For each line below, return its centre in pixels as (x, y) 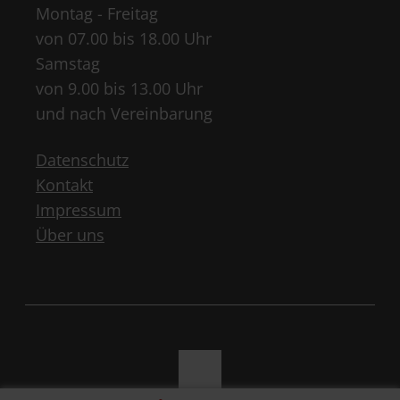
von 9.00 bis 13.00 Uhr (119, 89)
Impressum (79, 210)
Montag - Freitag (97, 14)
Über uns (70, 235)
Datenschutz (82, 160)
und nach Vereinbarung (124, 114)
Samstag (68, 64)
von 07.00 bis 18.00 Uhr (124, 39)
